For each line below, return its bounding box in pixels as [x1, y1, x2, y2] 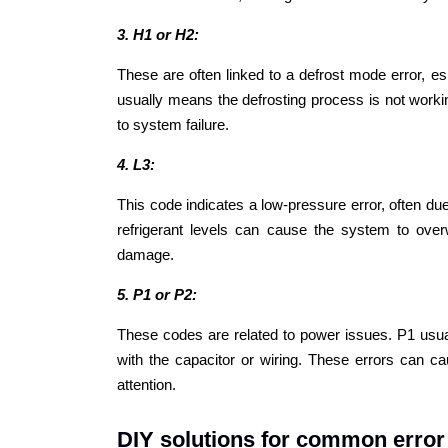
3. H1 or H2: [117, 25, 199, 43]
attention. [117, 375, 176, 393]
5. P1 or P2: [117, 285, 197, 303]
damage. [117, 245, 174, 263]
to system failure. [117, 115, 229, 133]
